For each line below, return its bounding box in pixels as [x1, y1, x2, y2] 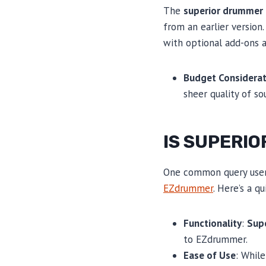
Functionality [183, 216, 242, 230]
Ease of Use [183, 248, 236, 262]
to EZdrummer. [183, 232, 248, 246]
